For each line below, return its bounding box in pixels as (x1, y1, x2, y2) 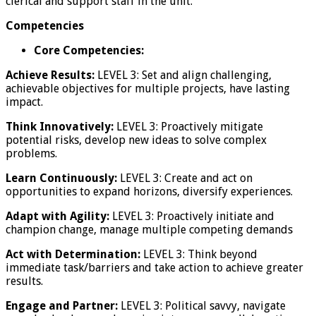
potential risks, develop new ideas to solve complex (6, 133, 267, 147)
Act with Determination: (6, 247, 140, 261)
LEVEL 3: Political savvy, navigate (118, 298, 286, 312)
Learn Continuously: (6, 171, 117, 185)
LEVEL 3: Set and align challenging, (95, 68, 272, 82)
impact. (6, 95, 43, 109)
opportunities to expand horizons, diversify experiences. (6, 184, 293, 198)
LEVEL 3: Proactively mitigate (114, 119, 263, 133)
